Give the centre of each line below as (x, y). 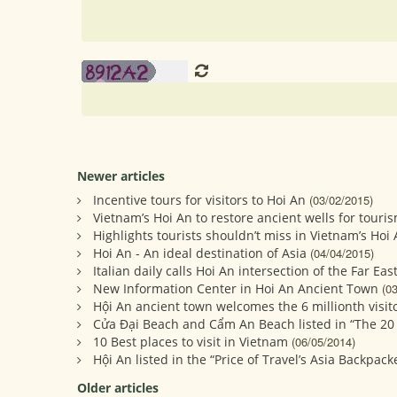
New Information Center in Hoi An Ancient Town (236, 289)
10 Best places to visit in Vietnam (191, 342)
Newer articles (121, 176)
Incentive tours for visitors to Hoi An (199, 200)
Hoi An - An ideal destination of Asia (200, 253)
